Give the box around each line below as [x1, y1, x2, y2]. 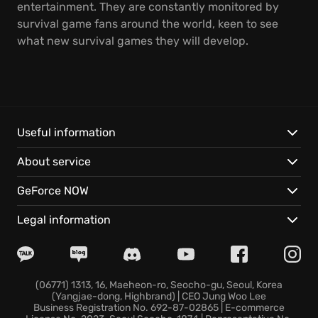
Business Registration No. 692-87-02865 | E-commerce [33, 302, 285, 314]
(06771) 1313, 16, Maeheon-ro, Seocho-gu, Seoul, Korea [35, 279, 283, 291]
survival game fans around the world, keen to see [17, 17, 278, 31]
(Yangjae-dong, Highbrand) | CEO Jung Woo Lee [52, 290, 266, 302]
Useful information [17, 126, 116, 139]
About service [17, 155, 91, 168]
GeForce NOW [17, 184, 89, 197]
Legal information [17, 213, 111, 226]
